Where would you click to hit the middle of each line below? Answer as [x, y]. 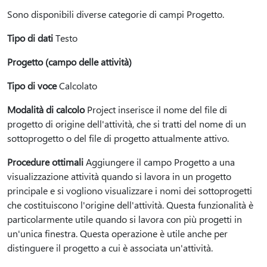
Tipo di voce [32, 86]
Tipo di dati [30, 38]
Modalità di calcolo [46, 109]
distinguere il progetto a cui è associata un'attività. [110, 248]
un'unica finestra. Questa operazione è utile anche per [117, 233]
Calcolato [77, 86]
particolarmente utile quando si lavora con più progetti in [125, 219]
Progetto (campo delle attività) [69, 62]
